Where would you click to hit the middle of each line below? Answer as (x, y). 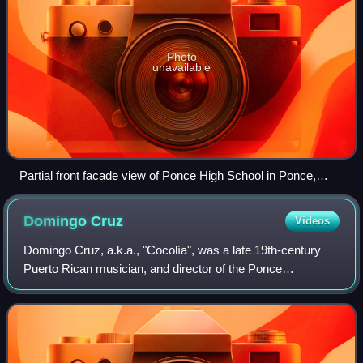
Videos (312, 221)
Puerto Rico (51, 194)
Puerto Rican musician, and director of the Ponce (153, 269)
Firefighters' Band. (72, 288)
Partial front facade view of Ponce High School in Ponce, (168, 176)
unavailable (181, 68)
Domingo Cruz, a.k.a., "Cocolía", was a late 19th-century (173, 250)
